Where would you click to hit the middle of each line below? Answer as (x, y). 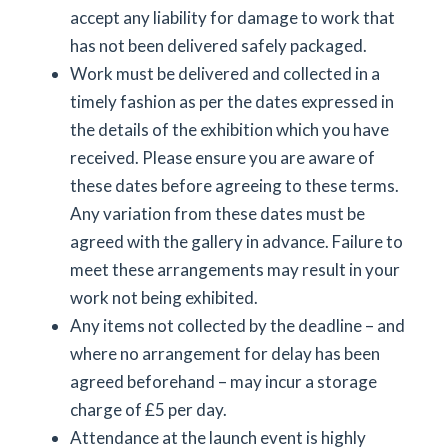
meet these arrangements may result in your (235, 269)
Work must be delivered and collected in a (225, 73)
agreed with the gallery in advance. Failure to (236, 241)
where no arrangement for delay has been (225, 353)
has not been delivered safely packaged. (218, 45)
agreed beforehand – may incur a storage (223, 381)
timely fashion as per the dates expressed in (232, 101)
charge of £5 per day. (148, 409)
